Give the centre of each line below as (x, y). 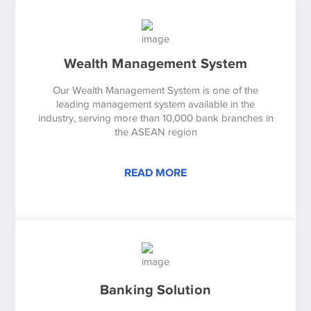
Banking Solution (155, 289)
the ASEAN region (155, 132)
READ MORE (155, 173)
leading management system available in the (155, 104)
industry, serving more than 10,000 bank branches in (155, 118)
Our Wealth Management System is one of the (155, 90)
